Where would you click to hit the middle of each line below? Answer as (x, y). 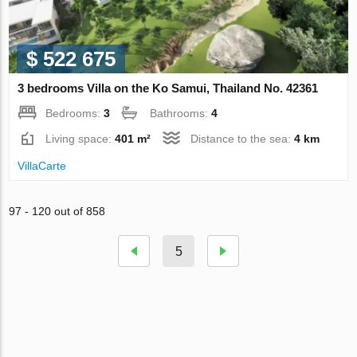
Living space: (80, 139)
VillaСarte (42, 166)
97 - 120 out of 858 (57, 212)
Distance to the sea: (243, 139)
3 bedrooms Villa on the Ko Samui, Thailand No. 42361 (168, 88)
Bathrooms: (181, 114)
